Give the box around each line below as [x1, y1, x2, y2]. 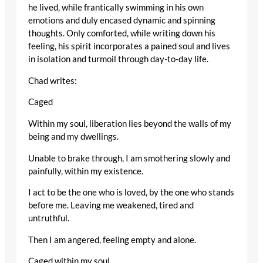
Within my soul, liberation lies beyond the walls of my [28, 118, 231, 129]
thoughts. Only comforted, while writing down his [28, 28, 215, 39]
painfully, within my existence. [28, 166, 143, 176]
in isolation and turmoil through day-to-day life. [28, 54, 208, 65]
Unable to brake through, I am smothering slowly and [28, 153, 230, 163]
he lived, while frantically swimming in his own [28, 2, 204, 13]
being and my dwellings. [28, 131, 119, 141]
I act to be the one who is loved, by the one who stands [28, 187, 234, 198]
